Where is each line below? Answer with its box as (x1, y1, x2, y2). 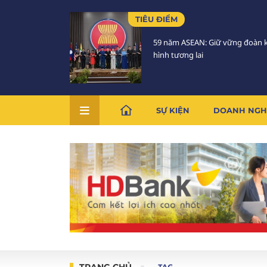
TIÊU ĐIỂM (135, 14, 178, 24)
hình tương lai (153, 49, 203, 60)
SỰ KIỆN (156, 105, 190, 115)
